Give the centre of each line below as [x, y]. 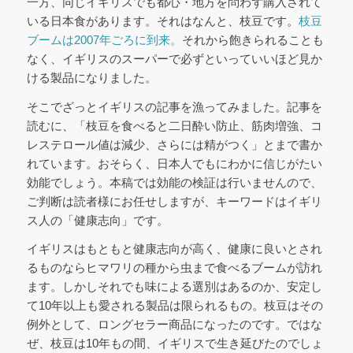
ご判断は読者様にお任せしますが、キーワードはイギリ [174, 201]
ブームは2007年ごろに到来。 [104, 39]
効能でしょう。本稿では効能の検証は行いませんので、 [174, 182]
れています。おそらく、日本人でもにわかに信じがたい [174, 163]
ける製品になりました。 [91, 77]
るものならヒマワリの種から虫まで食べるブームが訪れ [174, 268]
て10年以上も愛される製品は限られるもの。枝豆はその [175, 306]
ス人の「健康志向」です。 [97, 220]
